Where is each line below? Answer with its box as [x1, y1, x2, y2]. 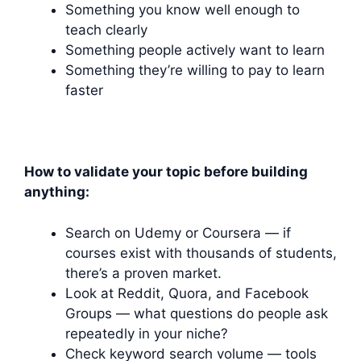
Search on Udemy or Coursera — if [65, 224, 291, 241]
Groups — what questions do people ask [65, 305, 328, 322]
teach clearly [65, 22, 147, 39]
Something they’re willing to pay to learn [65, 62, 325, 79]
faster [65, 82, 103, 99]
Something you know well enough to [65, 2, 300, 19]
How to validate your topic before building [24, 164, 308, 180]
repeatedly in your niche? [65, 325, 228, 342]
